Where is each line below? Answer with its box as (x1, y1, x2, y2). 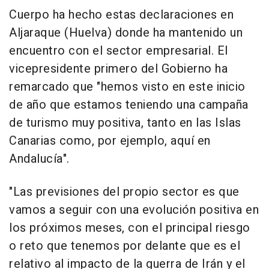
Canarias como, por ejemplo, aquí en (9, 132, 211, 150)
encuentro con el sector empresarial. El (9, 42, 228, 60)
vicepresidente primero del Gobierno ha (9, 60, 228, 78)
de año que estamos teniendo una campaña (9, 96, 249, 114)
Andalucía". (9, 150, 70, 168)
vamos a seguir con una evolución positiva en (9, 201, 259, 219)
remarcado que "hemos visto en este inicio (9, 78, 246, 96)
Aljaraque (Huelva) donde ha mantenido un (9, 24, 243, 42)
